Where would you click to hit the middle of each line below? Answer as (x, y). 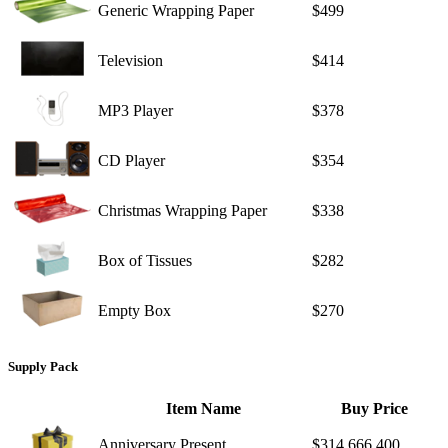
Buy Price (374, 409)
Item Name (203, 409)
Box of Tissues (145, 260)
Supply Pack (43, 367)
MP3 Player (135, 110)
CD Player (131, 160)
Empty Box (134, 310)
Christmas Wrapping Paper (182, 210)
